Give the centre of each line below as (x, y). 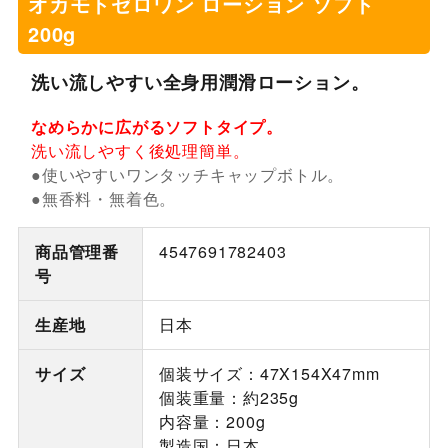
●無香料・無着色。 (103, 199)
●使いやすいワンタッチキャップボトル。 (187, 175)
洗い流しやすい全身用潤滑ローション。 (200, 81)
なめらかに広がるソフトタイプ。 (156, 127)
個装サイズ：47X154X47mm (269, 374)
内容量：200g (212, 422)
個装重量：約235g (228, 398)
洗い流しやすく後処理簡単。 (140, 151)
